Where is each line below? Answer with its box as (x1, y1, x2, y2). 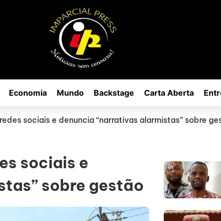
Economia (9, 88, 47, 98)
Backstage (94, 88, 134, 98)
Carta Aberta (144, 88, 194, 98)
